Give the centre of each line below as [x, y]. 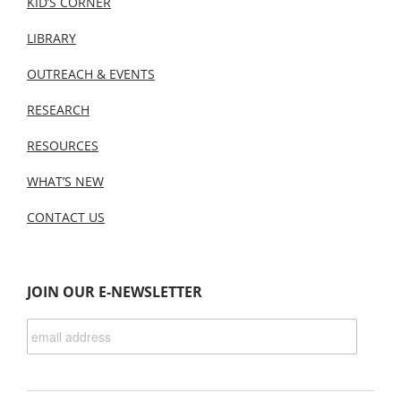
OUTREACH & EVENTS [91, 74]
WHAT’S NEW [65, 182]
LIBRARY [51, 38]
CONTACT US [66, 218]
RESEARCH [58, 110]
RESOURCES [63, 146]
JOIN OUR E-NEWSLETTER [115, 291]
